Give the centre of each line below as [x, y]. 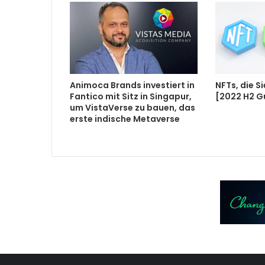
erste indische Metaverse [125, 119]
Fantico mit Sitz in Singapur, [131, 96]
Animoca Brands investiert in [132, 85]
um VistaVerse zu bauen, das [132, 107]
